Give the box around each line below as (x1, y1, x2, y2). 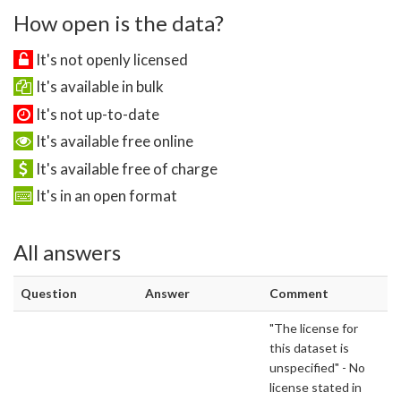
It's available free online (33, 132, 193, 151)
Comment (269, 286, 328, 302)
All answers (13, 238, 121, 265)
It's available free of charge (33, 158, 218, 178)
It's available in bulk (33, 77, 164, 97)
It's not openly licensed (33, 49, 188, 69)
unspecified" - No (269, 360, 365, 376)
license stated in (269, 380, 362, 396)
